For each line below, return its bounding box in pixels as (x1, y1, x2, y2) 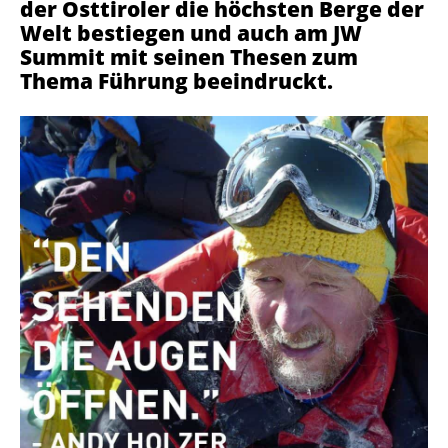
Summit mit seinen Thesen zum (20, 42, 358, 71)
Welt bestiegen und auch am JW (20, 18, 362, 47)
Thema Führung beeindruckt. (20, 66, 333, 95)
